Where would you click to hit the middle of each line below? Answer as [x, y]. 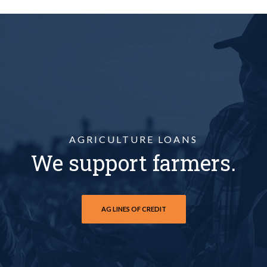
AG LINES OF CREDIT [133, 209]
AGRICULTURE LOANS [133, 139]
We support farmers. [133, 163]
